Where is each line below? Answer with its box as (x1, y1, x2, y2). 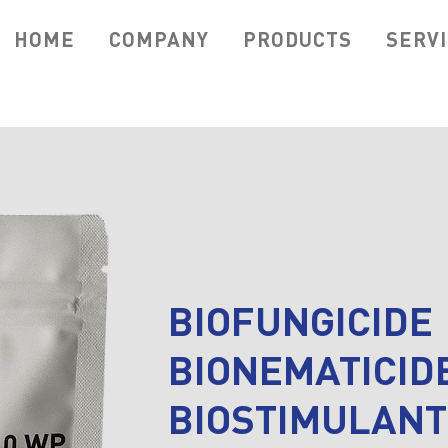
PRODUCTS (243, 27, 352, 51)
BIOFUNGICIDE (168, 294, 433, 345)
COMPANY (109, 27, 209, 51)
